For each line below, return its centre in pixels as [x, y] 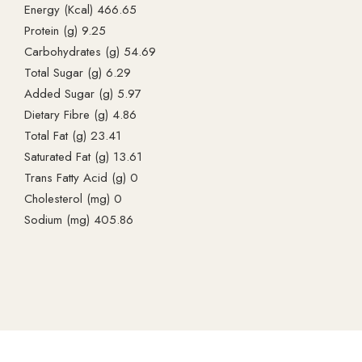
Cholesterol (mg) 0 [73, 199]
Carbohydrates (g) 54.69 [90, 52]
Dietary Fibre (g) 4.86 [80, 115]
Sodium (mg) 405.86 [79, 220]
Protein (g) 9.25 [65, 31]
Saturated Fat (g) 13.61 [83, 157]
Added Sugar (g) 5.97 [83, 94]
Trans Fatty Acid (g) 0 [81, 178]
